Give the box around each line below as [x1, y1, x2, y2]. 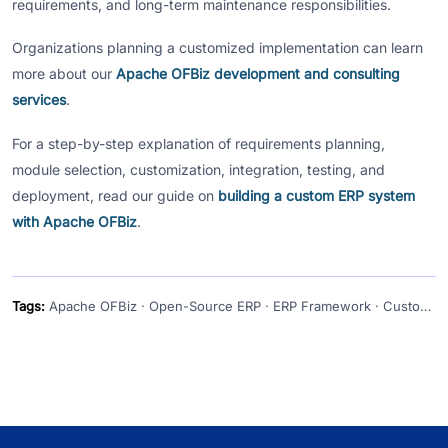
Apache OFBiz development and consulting [116, 65, 400, 83]
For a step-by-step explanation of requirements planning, [12, 134, 385, 152]
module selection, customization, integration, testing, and [12, 160, 385, 178]
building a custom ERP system [218, 186, 415, 204]
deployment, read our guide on [12, 186, 218, 204]
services [12, 91, 66, 109]
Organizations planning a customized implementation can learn [12, 39, 423, 57]
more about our [12, 65, 116, 83]
